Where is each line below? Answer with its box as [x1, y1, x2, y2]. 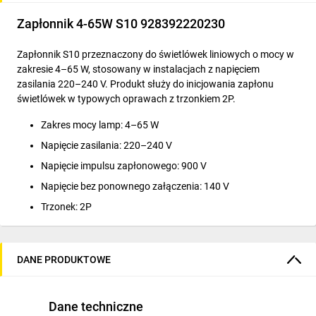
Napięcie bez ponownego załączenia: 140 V [41, 181, 229, 192]
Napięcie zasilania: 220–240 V [41, 140, 172, 151]
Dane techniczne [49, 299, 143, 314]
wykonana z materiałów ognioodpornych [41, 292, 220, 303]
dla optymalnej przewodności [41, 257, 169, 268]
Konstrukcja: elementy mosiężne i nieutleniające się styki [41, 242, 284, 253]
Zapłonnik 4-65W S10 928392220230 [17, 16, 225, 31]
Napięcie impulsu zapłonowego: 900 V [41, 160, 207, 171]
